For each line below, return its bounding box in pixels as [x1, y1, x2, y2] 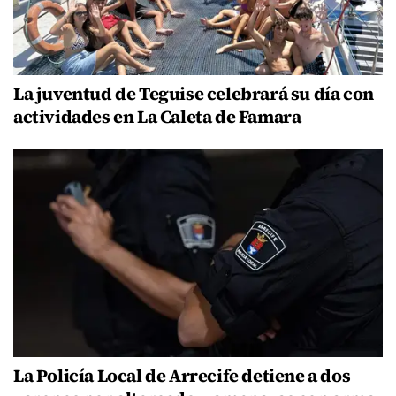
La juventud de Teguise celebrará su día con [13, 80, 374, 106]
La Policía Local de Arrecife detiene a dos [13, 362, 351, 388]
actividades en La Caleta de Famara [13, 103, 301, 129]
